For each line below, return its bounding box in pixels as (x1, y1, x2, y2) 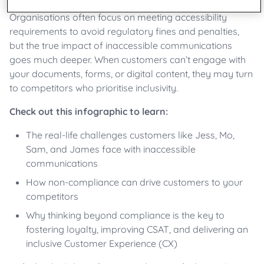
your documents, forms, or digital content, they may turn (9, 68, 253, 80)
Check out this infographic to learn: (9, 105, 168, 118)
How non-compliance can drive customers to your (26, 176, 243, 189)
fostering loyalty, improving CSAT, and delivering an (26, 223, 248, 236)
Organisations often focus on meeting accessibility (9, 11, 227, 24)
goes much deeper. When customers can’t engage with (9, 54, 246, 66)
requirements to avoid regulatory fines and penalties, (9, 25, 239, 38)
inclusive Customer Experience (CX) (26, 237, 177, 250)
